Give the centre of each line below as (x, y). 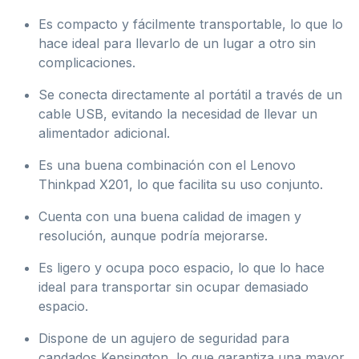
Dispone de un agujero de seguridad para (164, 338)
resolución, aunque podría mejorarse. (153, 235)
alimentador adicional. (104, 133)
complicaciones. (87, 62)
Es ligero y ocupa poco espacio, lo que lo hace (182, 267)
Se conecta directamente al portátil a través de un (190, 94)
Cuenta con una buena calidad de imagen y (170, 216)
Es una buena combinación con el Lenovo (167, 165)
